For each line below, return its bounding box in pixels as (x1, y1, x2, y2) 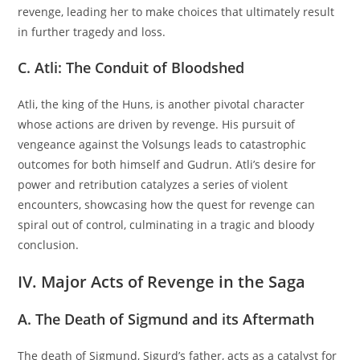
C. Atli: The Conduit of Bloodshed (18, 58, 245, 78)
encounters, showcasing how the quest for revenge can (18, 197, 316, 213)
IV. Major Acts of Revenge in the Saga (18, 271, 306, 293)
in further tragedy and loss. (18, 24, 166, 40)
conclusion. (18, 237, 80, 253)
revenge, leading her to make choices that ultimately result (18, 4, 335, 20)
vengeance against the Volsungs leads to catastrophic (18, 137, 307, 153)
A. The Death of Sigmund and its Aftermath (18, 309, 315, 329)
